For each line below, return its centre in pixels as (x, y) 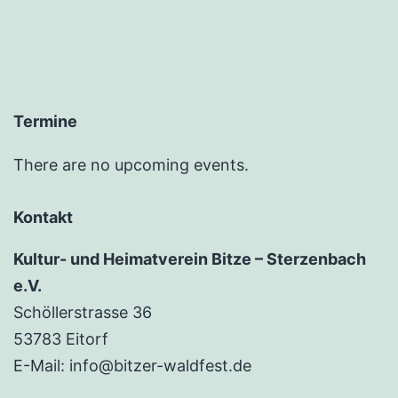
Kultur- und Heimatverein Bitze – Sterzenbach (190, 259)
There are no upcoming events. (131, 165)
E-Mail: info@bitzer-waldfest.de (132, 366)
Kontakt (43, 218)
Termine (45, 122)
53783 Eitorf (61, 339)
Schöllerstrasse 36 (83, 313)
